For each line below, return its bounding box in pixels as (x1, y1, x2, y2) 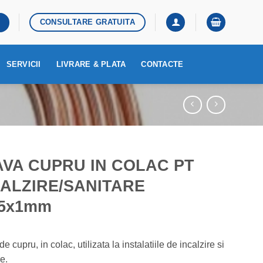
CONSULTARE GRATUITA (39, 17, 136, 26)
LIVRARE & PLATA (56, 60, 126, 69)
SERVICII (6, 60, 41, 69)
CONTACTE (141, 60, 184, 69)
